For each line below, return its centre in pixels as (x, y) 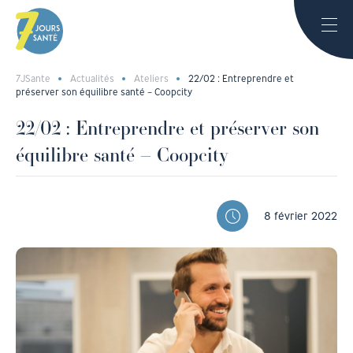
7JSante (33, 78)
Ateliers (151, 78)
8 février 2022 (301, 216)
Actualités (92, 78)
